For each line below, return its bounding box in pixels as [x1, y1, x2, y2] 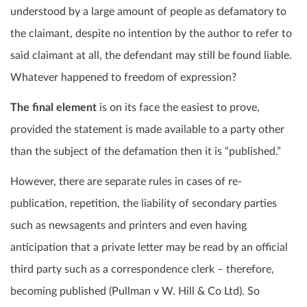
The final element [10, 102, 97, 114]
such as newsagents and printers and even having [10, 220, 247, 232]
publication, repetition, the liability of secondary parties [10, 198, 277, 210]
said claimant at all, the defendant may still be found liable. [10, 50, 292, 62]
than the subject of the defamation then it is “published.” [10, 146, 281, 158]
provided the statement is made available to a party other [10, 124, 284, 136]
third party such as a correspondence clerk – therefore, [10, 264, 274, 275]
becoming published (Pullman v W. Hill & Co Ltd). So [10, 286, 260, 297]
